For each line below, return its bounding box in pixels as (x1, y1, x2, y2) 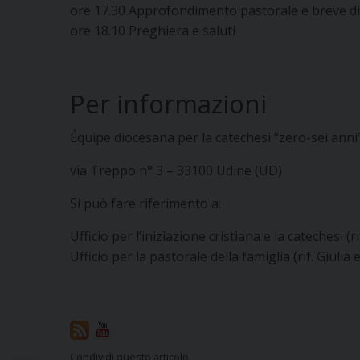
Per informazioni (70, 86, 267, 121)
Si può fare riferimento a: (70, 194, 221, 212)
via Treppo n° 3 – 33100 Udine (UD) (70, 161, 282, 179)
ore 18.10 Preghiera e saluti (70, 21, 235, 39)
